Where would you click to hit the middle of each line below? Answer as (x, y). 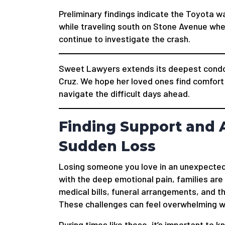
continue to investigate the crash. (125, 39)
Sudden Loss (107, 146)
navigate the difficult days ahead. (124, 94)
